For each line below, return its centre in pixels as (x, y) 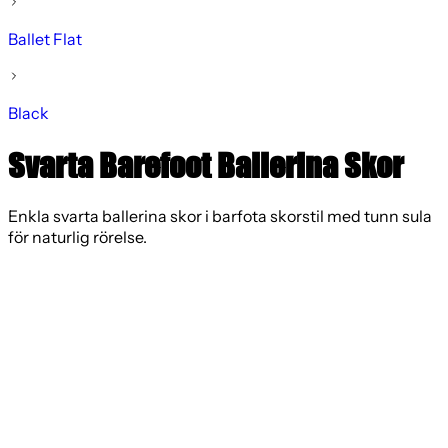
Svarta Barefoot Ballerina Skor (205, 165)
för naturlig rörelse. (77, 238)
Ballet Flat (45, 40)
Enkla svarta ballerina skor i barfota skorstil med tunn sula (220, 217)
